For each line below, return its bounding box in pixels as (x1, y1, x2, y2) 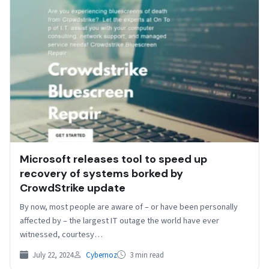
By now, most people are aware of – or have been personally (20, 201, 238, 214)
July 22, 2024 (31, 250, 73, 261)
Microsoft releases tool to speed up (20, 152, 207, 167)
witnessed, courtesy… (20, 228, 103, 241)
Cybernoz (86, 250, 117, 261)
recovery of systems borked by (20, 166, 183, 181)
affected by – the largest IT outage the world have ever (20, 214, 219, 228)
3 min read (128, 250, 164, 261)
